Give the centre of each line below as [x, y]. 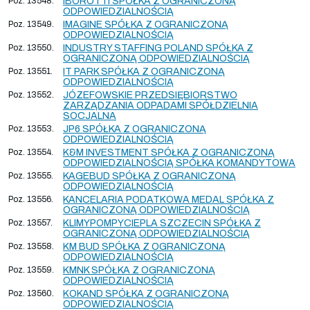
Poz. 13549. [31, 24]
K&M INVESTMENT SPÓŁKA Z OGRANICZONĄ [169, 152]
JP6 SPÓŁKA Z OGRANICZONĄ [135, 129]
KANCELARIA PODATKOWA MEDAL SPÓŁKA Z [168, 199]
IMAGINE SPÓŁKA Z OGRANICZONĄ [146, 24]
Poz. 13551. [30, 71]
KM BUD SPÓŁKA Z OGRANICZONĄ [144, 246]
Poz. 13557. [30, 222]
